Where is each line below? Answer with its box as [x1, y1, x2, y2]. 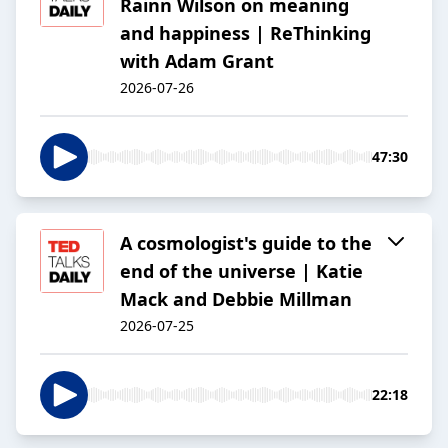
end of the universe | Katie [120, 259, 363, 284]
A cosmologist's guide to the [120, 231, 372, 256]
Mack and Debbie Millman [120, 287, 352, 312]
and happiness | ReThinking [120, 21, 371, 46]
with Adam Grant [120, 49, 274, 74]
